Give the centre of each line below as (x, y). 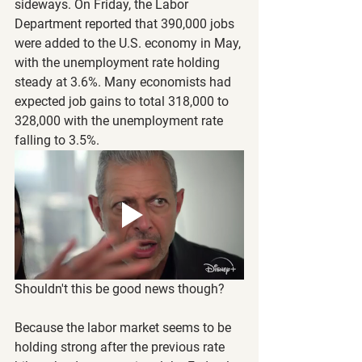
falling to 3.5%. (57, 140)
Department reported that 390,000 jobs (126, 24)
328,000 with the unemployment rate (120, 121)
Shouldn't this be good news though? (120, 288)
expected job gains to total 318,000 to (123, 101)
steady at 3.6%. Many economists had (124, 82)
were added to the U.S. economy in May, (129, 43)
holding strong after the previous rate (121, 347)
